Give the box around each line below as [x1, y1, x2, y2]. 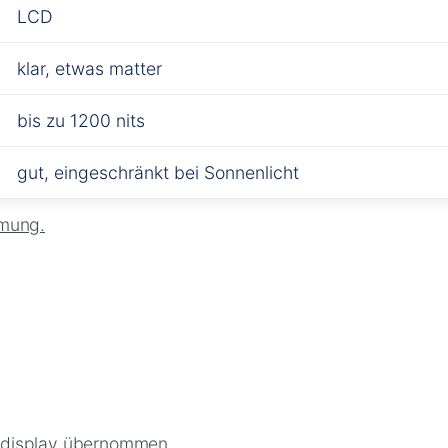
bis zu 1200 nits [17, 109, 145, 131]
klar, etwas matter [17, 57, 162, 79]
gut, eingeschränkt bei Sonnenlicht [17, 161, 299, 183]
